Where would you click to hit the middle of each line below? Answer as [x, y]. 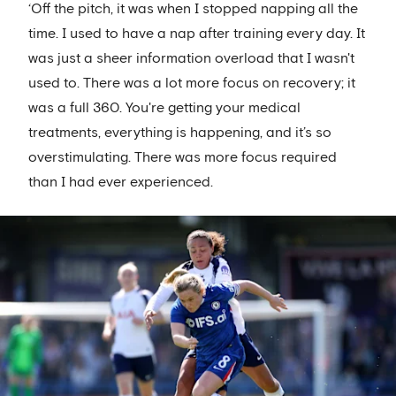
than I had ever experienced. [121, 183]
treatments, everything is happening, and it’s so [180, 133]
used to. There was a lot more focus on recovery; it [192, 84]
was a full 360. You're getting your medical [164, 108]
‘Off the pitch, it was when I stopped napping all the [193, 9]
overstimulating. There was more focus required [183, 158]
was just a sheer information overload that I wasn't [191, 59]
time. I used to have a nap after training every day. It [197, 34]
